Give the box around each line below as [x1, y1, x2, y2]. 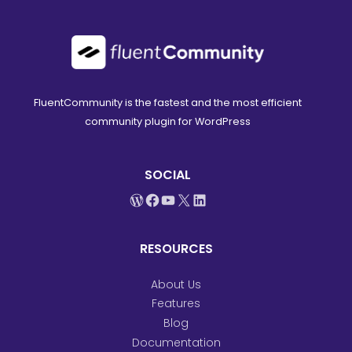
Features [152, 295, 200, 312]
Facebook [143, 196, 221, 219]
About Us [151, 276, 201, 292]
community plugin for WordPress [85, 115, 251, 129]
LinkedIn [190, 196, 254, 219]
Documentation [131, 334, 221, 350]
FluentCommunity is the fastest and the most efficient [34, 96, 302, 110]
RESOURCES [139, 240, 213, 258]
